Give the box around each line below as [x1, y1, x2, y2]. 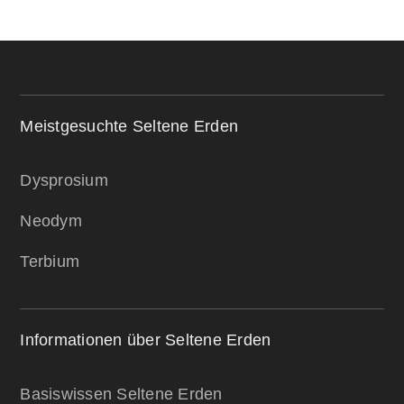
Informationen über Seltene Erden [20, 331, 271, 349]
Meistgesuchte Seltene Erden [20, 117, 239, 135]
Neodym [20, 212, 82, 230]
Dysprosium [20, 171, 108, 189]
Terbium [20, 252, 80, 271]
